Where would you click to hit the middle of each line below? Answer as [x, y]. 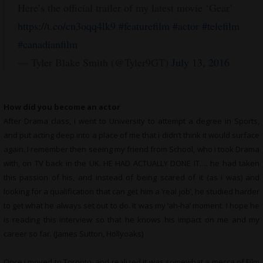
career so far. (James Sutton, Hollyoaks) [73, 234]
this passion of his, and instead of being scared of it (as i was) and [131, 177]
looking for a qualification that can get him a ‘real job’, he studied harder [131, 191]
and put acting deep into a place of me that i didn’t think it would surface [131, 135]
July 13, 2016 [200, 62]
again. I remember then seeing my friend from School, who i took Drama [131, 149]
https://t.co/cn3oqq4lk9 [66, 26]
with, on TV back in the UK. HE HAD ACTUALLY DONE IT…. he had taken [131, 163]
